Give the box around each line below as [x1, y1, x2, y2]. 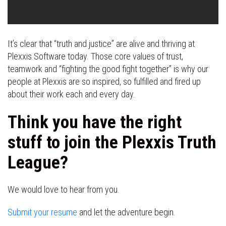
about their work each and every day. [8, 88, 135, 99]
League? [8, 152, 68, 173]
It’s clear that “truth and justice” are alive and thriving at [8, 38, 195, 49]
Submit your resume [8, 207, 77, 217]
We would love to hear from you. [8, 184, 120, 195]
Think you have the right [8, 111, 182, 133]
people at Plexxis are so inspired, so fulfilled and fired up [8, 76, 201, 87]
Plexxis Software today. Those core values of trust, [8, 50, 183, 62]
